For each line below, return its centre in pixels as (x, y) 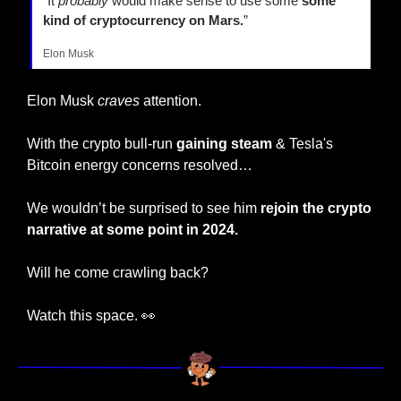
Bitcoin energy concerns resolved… (140, 166)
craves (119, 101)
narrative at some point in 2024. (132, 230)
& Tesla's (303, 144)
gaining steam (224, 144)
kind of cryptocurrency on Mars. (143, 21)
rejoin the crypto (316, 209)
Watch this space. (84, 316)
